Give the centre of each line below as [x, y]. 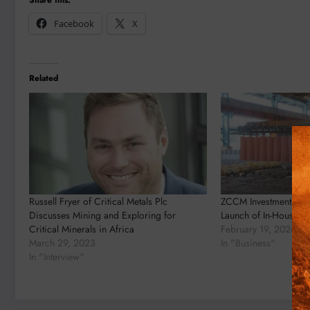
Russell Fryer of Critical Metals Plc [98, 201]
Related [44, 78]
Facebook [74, 23]
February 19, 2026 [259, 229]
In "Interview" [57, 256]
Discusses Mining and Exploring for [102, 215]
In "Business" [248, 243]
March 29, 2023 [62, 243]
